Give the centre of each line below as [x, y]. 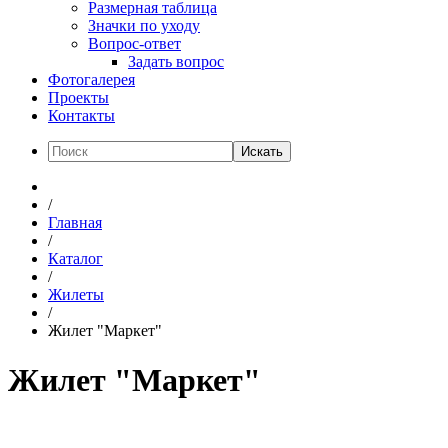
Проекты [78, 98]
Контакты [81, 116]
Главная [75, 223]
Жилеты [76, 295]
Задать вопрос [176, 62]
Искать [262, 152]
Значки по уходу [144, 26]
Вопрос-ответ [134, 44]
